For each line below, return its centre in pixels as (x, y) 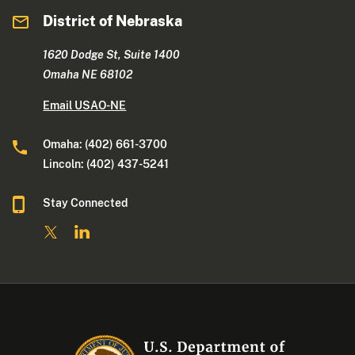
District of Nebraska (113, 21)
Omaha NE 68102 (88, 75)
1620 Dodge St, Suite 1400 (112, 55)
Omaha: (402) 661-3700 (105, 145)
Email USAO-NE (85, 106)
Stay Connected (86, 203)
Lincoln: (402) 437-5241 (107, 164)
